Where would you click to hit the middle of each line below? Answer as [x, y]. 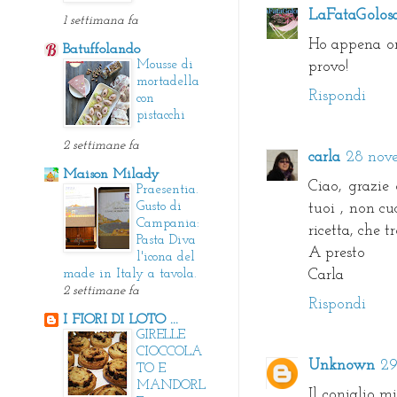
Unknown [342, 365]
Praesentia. [167, 190]
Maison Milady [111, 174]
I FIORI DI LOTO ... [121, 319]
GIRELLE [161, 335]
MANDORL [171, 385]
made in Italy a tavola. [129, 274]
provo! [328, 66]
